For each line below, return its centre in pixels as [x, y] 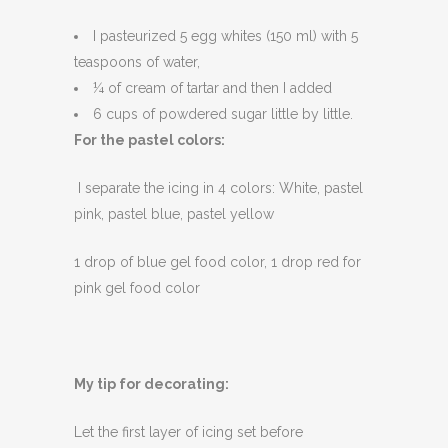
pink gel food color [137, 288]
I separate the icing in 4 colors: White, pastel [218, 188]
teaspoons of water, [137, 62]
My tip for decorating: [151, 384]
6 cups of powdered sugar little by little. [223, 114]
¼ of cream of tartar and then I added [212, 88]
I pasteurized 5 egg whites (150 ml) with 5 [225, 36]
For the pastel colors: [149, 140]
